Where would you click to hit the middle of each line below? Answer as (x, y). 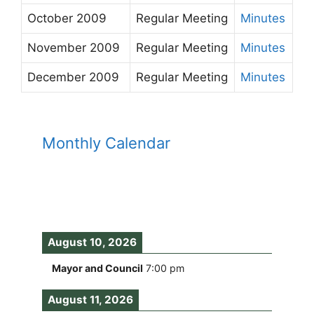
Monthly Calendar (106, 143)
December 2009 (73, 77)
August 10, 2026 (92, 242)
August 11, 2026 (90, 299)
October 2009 (67, 18)
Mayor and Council (97, 268)
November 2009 (74, 48)
